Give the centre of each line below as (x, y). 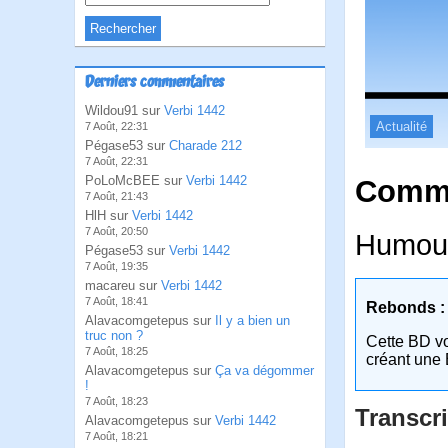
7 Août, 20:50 (116, 231)
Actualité (401, 126)
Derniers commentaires (154, 83)
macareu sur (123, 285)
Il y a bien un (252, 320)
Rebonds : (405, 308)
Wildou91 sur (124, 110)
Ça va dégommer (264, 370)
